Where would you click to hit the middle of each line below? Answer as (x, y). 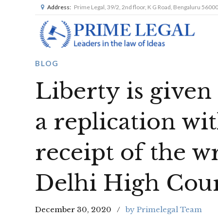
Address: (59, 7)
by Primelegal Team (164, 209)
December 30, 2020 (73, 209)
